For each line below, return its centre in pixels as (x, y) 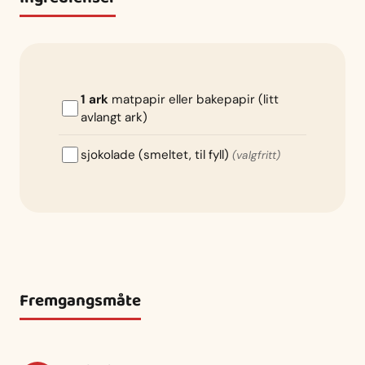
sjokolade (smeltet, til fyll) (156, 154)
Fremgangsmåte (80, 301)
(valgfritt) (256, 155)
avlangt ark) (114, 118)
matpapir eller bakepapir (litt (193, 100)
